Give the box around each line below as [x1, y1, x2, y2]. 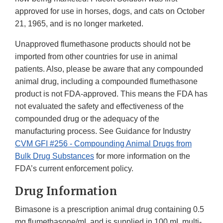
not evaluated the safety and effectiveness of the [15, 102, 184, 111]
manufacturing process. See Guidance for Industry [15, 127, 191, 136]
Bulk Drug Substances [15, 152, 94, 161]
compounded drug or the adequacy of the [15, 114, 159, 123]
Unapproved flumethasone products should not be [15, 40, 191, 49]
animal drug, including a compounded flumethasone [15, 77, 198, 86]
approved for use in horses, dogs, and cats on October [15, 7, 205, 16]
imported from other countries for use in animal [15, 52, 178, 61]
